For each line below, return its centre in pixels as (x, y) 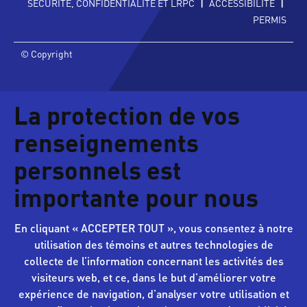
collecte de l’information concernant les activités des (153, 261)
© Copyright (47, 54)
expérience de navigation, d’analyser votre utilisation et (153, 294)
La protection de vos (127, 119)
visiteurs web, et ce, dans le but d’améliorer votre (153, 278)
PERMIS (270, 20)
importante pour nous (136, 201)
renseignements (106, 146)
